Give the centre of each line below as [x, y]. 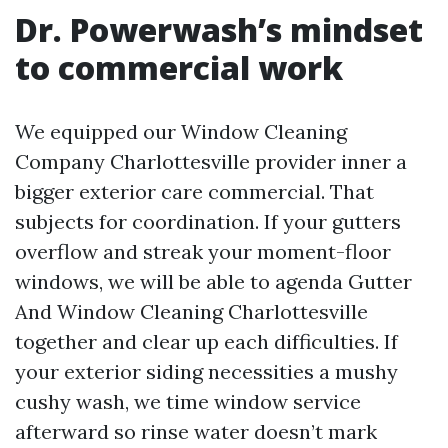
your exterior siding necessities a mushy [206, 371]
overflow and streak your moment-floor [203, 251]
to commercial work [179, 67]
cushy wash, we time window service [188, 401]
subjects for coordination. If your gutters [208, 221]
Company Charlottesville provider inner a [211, 161]
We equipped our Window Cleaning [181, 131]
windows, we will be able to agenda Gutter [213, 281]
